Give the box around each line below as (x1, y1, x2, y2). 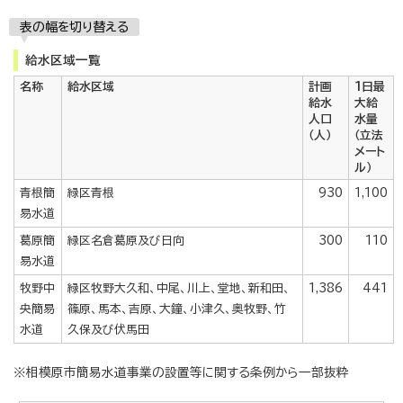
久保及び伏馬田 (67, 323, 149, 336)
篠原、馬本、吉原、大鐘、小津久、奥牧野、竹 (67, 302, 286, 315)
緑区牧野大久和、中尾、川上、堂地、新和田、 (67, 282, 291, 294)
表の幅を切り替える (20, 20, 129, 33)
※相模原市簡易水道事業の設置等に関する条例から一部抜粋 (13, 365, 349, 379)
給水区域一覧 (25, 53, 101, 67)
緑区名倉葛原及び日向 (67, 234, 184, 246)
